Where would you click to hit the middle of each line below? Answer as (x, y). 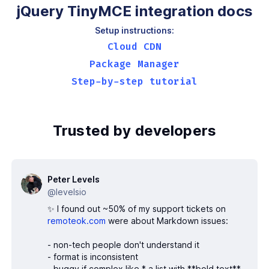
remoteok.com (77, 221)
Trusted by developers (134, 131)
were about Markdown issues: (168, 221)
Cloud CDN (134, 47)
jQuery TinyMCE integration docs (134, 11)
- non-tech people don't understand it (125, 245)
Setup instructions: (134, 31)
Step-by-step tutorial (134, 82)
